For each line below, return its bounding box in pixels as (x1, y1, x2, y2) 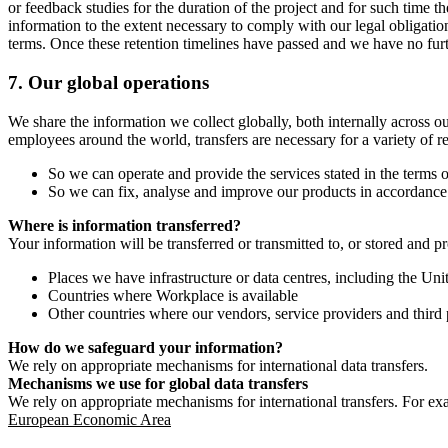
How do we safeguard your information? (8, 338, 283, 356)
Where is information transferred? (8, 216, 241, 234)
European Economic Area (8, 410, 171, 428)
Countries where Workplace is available (48, 286, 298, 304)
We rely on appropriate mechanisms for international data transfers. (8, 356, 428, 374)
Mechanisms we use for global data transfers (8, 374, 308, 392)
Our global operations (28, 72, 209, 94)
